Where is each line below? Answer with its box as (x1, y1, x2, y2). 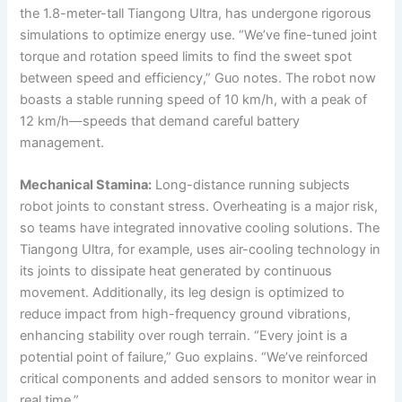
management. (20, 134, 105, 151)
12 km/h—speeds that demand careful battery (20, 112, 301, 129)
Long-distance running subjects (152, 177, 351, 194)
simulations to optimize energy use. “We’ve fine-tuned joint (20, 26, 378, 43)
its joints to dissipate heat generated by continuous (20, 263, 333, 280)
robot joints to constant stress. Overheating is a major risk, (20, 198, 379, 215)
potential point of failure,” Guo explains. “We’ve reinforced (20, 349, 369, 366)
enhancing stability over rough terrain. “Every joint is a (20, 328, 348, 345)
